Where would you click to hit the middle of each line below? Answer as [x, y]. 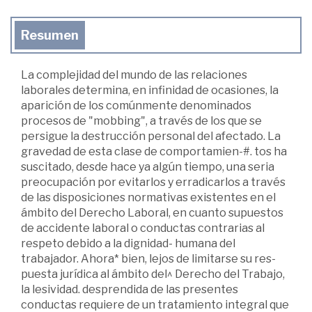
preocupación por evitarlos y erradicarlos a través [153, 182]
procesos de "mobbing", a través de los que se [141, 121]
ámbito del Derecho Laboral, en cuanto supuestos [152, 213]
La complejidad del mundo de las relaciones [134, 75]
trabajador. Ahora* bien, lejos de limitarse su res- [148, 259]
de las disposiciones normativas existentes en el [148, 197]
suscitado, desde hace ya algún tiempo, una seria [148, 167]
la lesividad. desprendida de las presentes [130, 289]
